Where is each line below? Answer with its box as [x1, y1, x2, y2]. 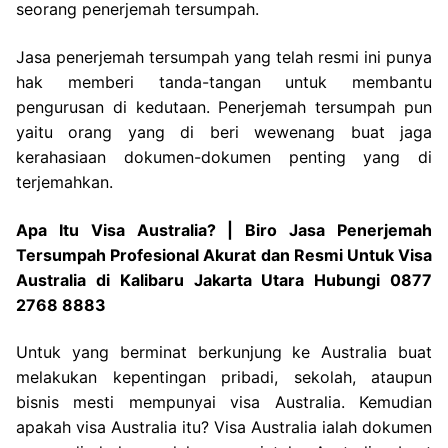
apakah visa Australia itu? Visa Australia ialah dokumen [16, 417, 432, 438]
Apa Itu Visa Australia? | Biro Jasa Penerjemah [16, 219, 432, 240]
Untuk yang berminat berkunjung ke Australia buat [16, 342, 432, 363]
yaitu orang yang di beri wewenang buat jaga [16, 121, 432, 142]
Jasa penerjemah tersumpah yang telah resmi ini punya [16, 46, 432, 67]
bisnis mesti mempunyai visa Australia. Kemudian [16, 392, 432, 413]
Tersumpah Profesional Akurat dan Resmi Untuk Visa [16, 244, 432, 265]
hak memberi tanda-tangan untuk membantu [16, 71, 432, 92]
